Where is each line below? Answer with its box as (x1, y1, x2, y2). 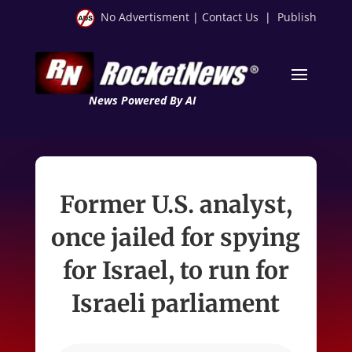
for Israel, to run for (62, 255, 289, 285)
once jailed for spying (51, 222, 301, 252)
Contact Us (202, 9, 259, 24)
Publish (277, 9, 317, 24)
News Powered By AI (88, 92, 196, 108)
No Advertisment (101, 9, 190, 24)
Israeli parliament (71, 288, 280, 318)
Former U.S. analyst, (59, 189, 292, 219)
